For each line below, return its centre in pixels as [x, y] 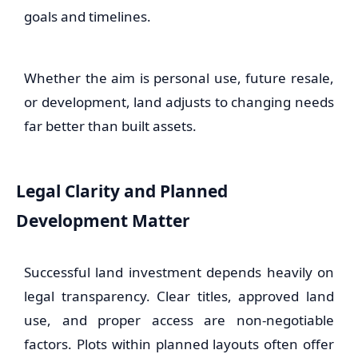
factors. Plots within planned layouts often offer [179, 344]
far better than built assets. [110, 126]
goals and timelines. [88, 16]
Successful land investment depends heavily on [179, 272]
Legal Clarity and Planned [122, 191]
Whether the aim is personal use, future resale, [179, 78]
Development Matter [103, 220]
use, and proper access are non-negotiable [179, 320]
